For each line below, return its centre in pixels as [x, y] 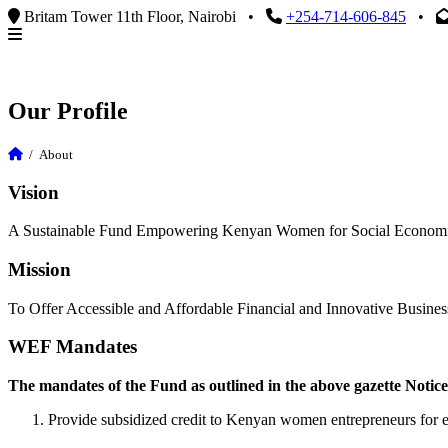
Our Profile [68, 110]
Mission [39, 269]
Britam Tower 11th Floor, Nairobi [128, 16]
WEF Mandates [72, 347]
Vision [33, 192]
